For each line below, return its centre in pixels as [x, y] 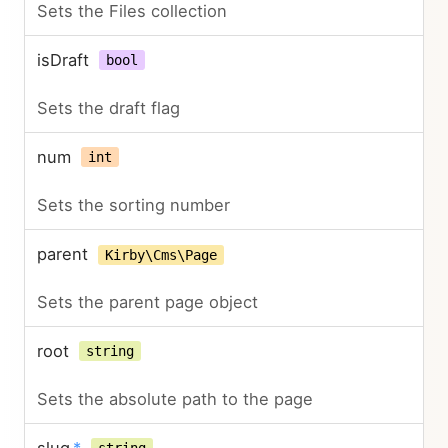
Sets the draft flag [108, 108]
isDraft [63, 60]
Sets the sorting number [133, 205]
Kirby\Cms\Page [160, 255]
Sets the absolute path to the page [175, 399]
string [109, 351]
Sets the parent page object [147, 302]
